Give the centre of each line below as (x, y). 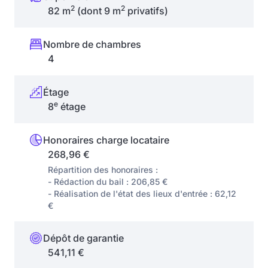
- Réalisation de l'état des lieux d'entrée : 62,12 (142, 193)
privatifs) (147, 10)
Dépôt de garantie (83, 238)
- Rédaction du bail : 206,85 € (108, 181)
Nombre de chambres (92, 44)
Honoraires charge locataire (106, 140)
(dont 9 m (98, 10)
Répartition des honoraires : (103, 169)
